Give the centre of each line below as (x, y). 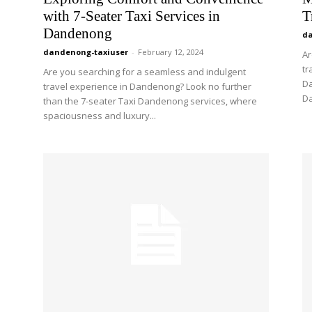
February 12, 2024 (171, 52)
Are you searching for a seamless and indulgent (145, 72)
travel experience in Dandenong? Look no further (147, 86)
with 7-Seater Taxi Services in (132, 16)
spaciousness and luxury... (100, 116)
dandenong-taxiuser (86, 52)
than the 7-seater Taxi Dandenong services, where (150, 101)
